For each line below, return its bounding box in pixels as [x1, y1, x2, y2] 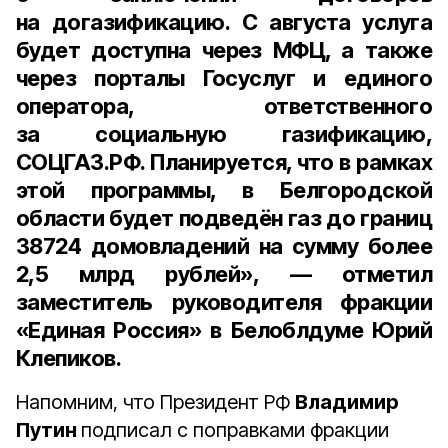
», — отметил [240, 261, 432, 287]
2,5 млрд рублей [16, 261, 241, 287]
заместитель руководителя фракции [16, 289, 432, 315]
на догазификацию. [16, 9, 231, 35]
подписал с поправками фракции [81, 418, 389, 442]
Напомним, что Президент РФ [16, 390, 295, 414]
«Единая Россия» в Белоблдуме [16, 317, 373, 343]
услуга [362, 9, 432, 35]
